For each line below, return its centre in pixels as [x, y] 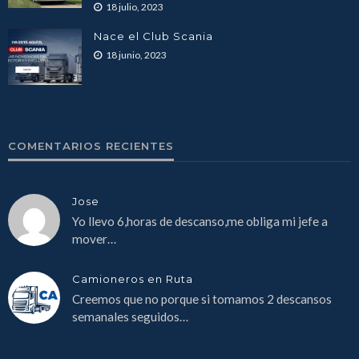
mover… [94, 238]
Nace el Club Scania [153, 36]
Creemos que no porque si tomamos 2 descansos [202, 298]
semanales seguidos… [130, 316]
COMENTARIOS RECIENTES [91, 145]
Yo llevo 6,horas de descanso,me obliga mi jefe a [200, 221]
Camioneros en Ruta [133, 278]
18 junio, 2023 [136, 54]
